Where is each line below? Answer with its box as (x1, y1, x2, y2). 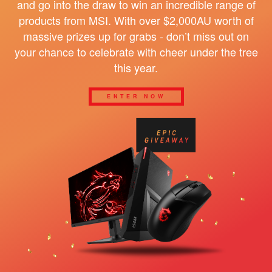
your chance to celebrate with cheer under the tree (14, 43, 258, 59)
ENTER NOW (106, 92, 166, 101)
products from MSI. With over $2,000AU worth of (18, 12, 254, 28)
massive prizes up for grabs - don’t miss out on (23, 27, 249, 44)
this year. (114, 59, 158, 75)
